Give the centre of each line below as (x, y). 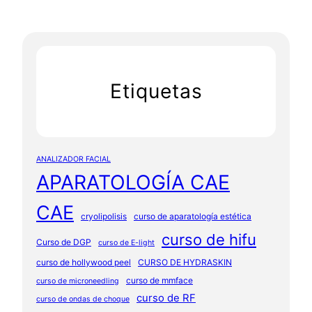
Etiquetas (156, 92)
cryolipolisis (104, 216)
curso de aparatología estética (193, 216)
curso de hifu (209, 240)
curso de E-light (126, 243)
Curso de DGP (64, 242)
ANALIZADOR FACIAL (73, 159)
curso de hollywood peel (84, 262)
